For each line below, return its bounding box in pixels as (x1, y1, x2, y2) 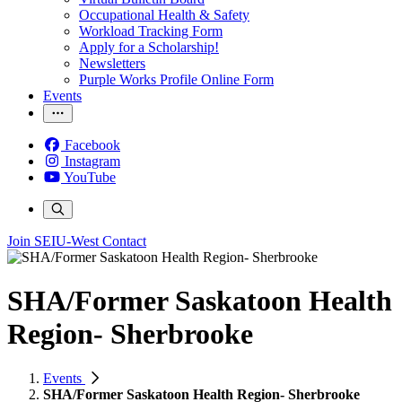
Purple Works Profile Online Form (79, 72, 274, 87)
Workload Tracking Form (79, 23, 223, 39)
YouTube (64, 170, 116, 185)
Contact (102, 233, 146, 249)
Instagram (65, 153, 120, 169)
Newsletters (79, 56, 145, 71)
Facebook (65, 137, 120, 153)
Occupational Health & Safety (79, 7, 249, 22)
